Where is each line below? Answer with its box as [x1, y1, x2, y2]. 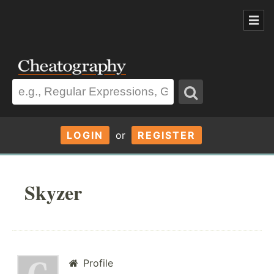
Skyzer [24, 177, 82, 207]
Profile [80, 257, 113, 270]
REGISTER [137, 128, 196, 141]
